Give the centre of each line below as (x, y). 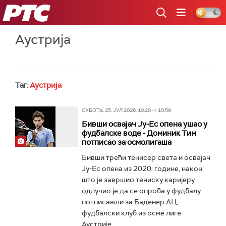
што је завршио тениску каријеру (138, 180)
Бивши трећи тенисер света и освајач (146, 157)
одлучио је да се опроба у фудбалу (141, 191)
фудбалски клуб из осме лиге (131, 213)
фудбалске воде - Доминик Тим (139, 133)
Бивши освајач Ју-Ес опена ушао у (144, 124)
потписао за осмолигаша (126, 142)
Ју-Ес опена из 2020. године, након (142, 168)
